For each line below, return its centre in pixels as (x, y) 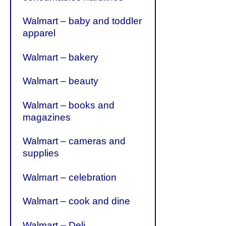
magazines (47, 117)
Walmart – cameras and (74, 141)
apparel (39, 33)
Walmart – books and (69, 105)
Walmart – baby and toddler (82, 21)
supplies (41, 153)
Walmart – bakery (61, 57)
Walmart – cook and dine (77, 201)
